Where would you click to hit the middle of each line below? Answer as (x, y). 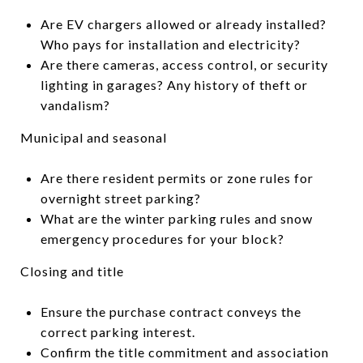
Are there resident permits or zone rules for (177, 177)
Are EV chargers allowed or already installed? (183, 23)
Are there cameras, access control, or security (184, 64)
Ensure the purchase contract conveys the (171, 311)
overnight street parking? (120, 198)
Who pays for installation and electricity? (170, 44)
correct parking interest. (117, 331)
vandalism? (75, 105)
